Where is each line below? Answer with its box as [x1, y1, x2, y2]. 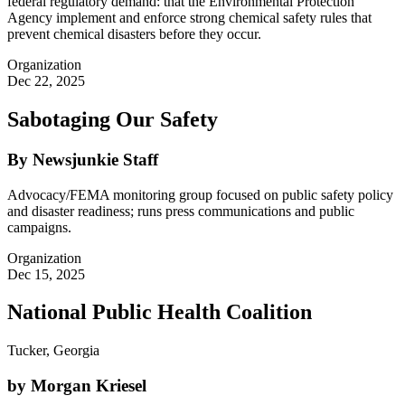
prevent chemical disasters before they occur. [7, 26, 261, 42]
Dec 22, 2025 [7, 73, 85, 89]
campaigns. [7, 219, 71, 235]
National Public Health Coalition [7, 300, 312, 325]
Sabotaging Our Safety [7, 107, 218, 131]
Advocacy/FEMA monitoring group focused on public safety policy [7, 186, 393, 202]
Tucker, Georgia [7, 343, 99, 359]
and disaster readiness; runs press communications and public [7, 202, 354, 219]
